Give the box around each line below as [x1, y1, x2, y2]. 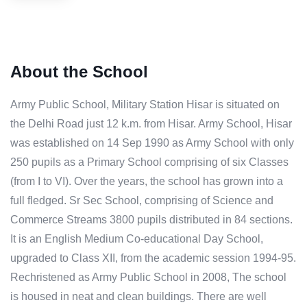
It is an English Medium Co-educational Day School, [10, 233, 263, 245]
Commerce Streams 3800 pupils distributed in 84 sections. [10, 214, 293, 226]
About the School [10, 62, 148, 82]
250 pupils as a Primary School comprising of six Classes [10, 156, 288, 169]
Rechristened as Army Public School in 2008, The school [10, 271, 286, 284]
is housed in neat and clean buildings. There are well [10, 291, 267, 303]
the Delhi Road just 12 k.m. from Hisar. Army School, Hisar [10, 118, 292, 130]
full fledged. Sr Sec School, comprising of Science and [10, 195, 273, 207]
